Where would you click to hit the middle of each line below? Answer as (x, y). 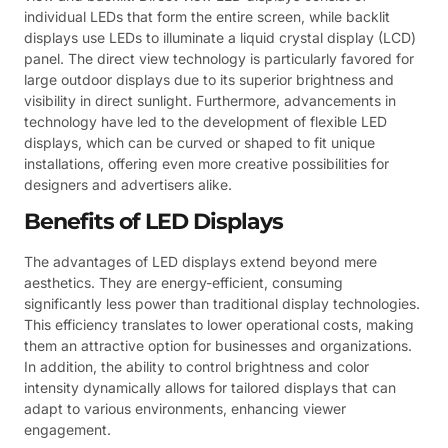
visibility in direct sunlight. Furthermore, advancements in (210, 100)
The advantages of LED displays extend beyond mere (200, 262)
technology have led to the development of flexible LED (205, 121)
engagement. (67, 430)
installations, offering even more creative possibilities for (206, 163)
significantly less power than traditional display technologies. (222, 304)
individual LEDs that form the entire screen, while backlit (207, 16)
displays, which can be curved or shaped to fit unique (199, 142)
